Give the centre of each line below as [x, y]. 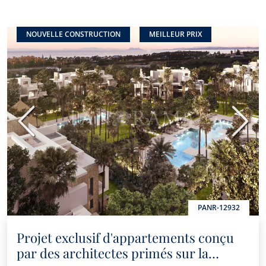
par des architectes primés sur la [113, 253]
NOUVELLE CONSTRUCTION [73, 34]
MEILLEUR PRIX [175, 34]
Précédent [48, 127]
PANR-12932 [219, 208]
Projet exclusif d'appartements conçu [125, 237]
